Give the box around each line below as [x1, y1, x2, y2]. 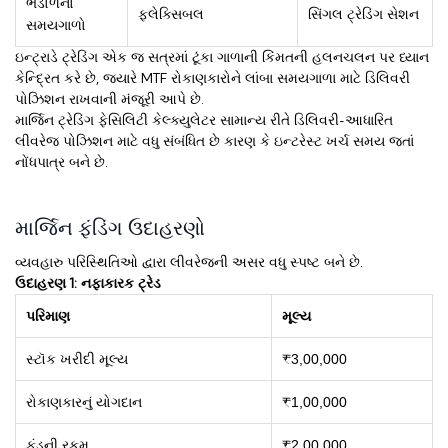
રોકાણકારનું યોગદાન [26, 394, 142, 411]
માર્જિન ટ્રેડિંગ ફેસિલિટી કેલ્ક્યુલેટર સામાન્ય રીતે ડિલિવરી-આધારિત [15, 111, 393, 130]
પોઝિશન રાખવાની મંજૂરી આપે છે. [15, 90, 204, 109]
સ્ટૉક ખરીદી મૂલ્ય [26, 351, 128, 368]
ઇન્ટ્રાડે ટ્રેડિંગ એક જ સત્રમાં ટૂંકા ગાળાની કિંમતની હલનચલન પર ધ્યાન [15, 48, 429, 67]
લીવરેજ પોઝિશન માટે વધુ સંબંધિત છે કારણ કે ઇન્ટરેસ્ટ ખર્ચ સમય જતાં [15, 132, 414, 151]
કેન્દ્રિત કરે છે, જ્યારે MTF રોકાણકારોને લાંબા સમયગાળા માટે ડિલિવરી [15, 69, 410, 88]
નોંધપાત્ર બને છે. [15, 153, 108, 172]
